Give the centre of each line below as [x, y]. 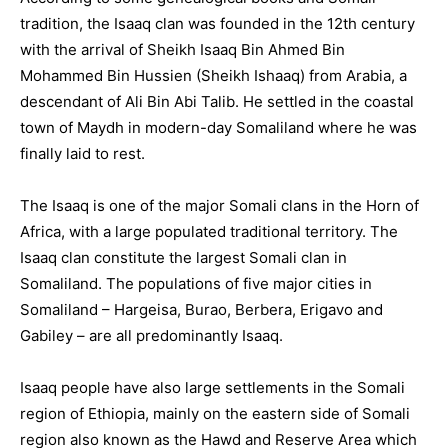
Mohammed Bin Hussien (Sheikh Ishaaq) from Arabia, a [213, 75]
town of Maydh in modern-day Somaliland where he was [218, 127]
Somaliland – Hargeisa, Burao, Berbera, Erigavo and [201, 309]
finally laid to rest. [82, 153]
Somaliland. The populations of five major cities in [196, 283]
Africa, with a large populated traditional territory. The [209, 231]
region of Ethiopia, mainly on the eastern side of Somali [215, 413]
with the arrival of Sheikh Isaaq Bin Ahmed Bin [182, 49]
